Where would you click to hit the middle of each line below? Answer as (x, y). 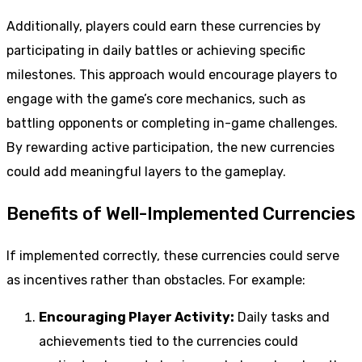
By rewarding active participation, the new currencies (170, 148)
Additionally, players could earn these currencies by (164, 27)
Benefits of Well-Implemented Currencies (181, 214)
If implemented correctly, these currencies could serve (173, 256)
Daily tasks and (282, 318)
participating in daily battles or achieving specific (156, 51)
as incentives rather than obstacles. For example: (156, 280)
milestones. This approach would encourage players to (172, 75)
